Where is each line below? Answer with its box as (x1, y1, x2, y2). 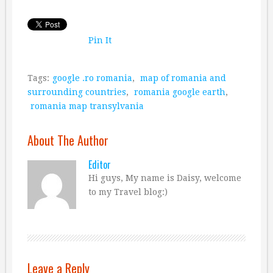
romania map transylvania (30, 101, 144, 112)
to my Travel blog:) (88, 187, 168, 197)
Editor (88, 157, 111, 172)
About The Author (27, 131, 108, 150)
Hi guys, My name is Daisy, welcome (88, 173, 241, 183)
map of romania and (140, 73, 226, 83)
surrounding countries (27, 87, 126, 97)
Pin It (88, 35, 112, 46)
